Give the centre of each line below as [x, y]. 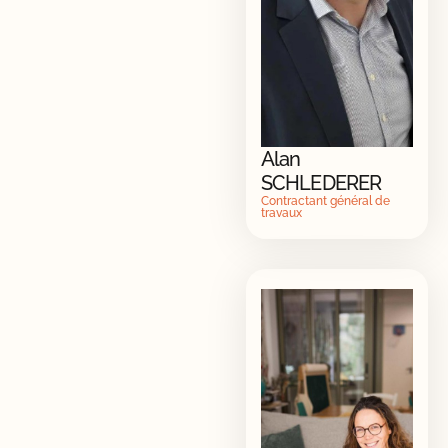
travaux [281, 212]
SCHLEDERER [321, 182]
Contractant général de [325, 200]
